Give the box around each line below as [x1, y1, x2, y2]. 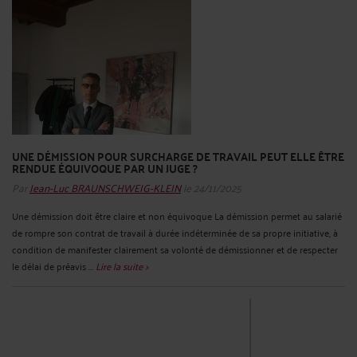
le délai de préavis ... [12, 257, 96, 274]
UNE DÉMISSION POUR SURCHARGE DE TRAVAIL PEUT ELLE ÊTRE [12, 145, 344, 167]
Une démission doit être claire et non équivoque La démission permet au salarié [12, 206, 342, 224]
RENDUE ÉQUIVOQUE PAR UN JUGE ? [12, 157, 198, 178]
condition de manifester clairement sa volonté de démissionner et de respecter [12, 240, 338, 257]
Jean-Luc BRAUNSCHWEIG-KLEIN [29, 176, 181, 197]
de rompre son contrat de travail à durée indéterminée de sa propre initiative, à [12, 223, 338, 241]
